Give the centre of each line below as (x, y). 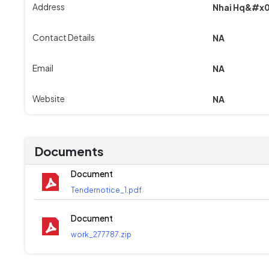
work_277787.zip (101, 234)
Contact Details (64, 37)
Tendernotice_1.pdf (106, 190)
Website (49, 98)
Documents (69, 151)
